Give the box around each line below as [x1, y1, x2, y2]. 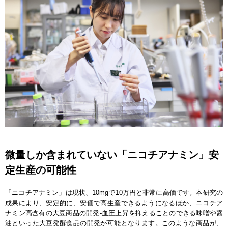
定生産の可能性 [5, 164, 76, 176]
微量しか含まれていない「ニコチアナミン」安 [5, 149, 219, 160]
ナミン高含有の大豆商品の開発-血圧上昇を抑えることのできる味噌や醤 [5, 209, 223, 217]
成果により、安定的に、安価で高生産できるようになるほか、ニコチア [5, 198, 223, 207]
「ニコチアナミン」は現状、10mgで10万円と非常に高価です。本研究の [5, 188, 223, 196]
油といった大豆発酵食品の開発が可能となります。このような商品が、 [5, 219, 223, 227]
